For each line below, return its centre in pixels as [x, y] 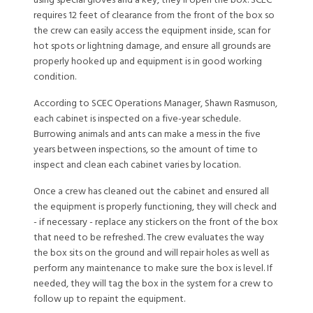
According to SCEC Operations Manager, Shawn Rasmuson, [155, 103]
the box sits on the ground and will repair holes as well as [151, 253]
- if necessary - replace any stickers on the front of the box [156, 222]
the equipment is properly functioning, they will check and [155, 207]
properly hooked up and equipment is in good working [148, 61]
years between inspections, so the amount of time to [146, 150]
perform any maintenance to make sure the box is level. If [153, 268]
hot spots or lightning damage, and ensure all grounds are [152, 46]
